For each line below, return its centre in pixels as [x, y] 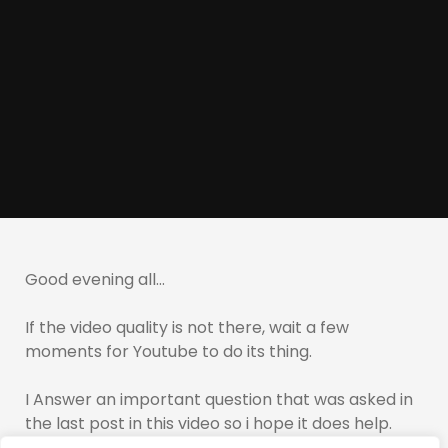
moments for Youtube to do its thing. [170, 351]
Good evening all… [95, 279]
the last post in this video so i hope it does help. [210, 423]
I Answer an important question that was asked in [219, 399]
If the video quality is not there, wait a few [187, 327]
